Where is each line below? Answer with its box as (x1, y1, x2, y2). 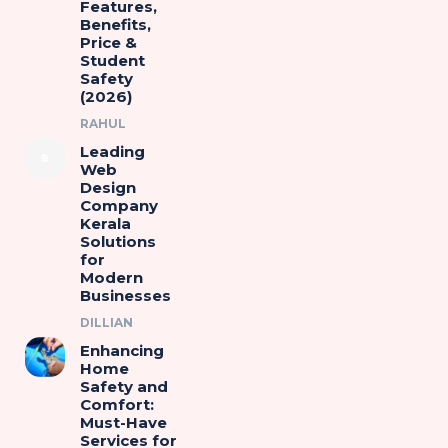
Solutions (79, 232, 156, 251)
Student (79, 51, 145, 70)
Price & (79, 33, 137, 52)
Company (79, 196, 158, 215)
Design (79, 178, 136, 197)
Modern (79, 268, 143, 287)
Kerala (79, 214, 131, 233)
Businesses (79, 286, 171, 305)
